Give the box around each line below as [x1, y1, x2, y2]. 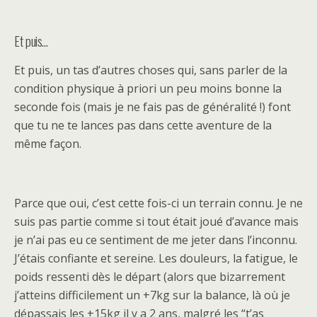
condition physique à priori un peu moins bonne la [14, 80, 282, 96]
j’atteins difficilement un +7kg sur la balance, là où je [14, 287, 290, 303]
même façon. [14, 135, 81, 151]
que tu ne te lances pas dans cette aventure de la [14, 117, 272, 133]
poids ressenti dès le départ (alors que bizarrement [14, 268, 285, 284]
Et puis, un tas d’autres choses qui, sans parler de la [14, 62, 287, 78]
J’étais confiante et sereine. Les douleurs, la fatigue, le [14, 250, 298, 266]
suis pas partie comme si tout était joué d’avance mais [14, 213, 299, 229]
